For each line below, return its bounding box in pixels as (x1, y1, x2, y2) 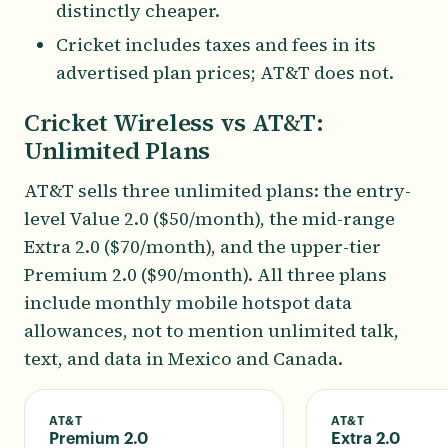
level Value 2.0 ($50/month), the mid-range (24, 206, 395, 231)
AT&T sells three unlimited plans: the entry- (24, 178, 411, 203)
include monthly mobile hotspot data (24, 290, 352, 315)
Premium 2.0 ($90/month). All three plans (24, 262, 387, 287)
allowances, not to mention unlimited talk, (24, 318, 399, 343)
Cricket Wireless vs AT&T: (24, 106, 324, 139)
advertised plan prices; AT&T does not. (56, 60, 394, 85)
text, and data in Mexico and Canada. (24, 346, 343, 371)
